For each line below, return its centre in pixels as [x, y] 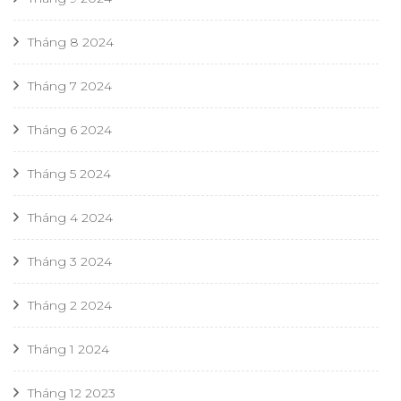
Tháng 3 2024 [70, 261]
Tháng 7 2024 [70, 86]
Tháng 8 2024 [71, 42]
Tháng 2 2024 [70, 305]
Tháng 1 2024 [68, 349]
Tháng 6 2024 [70, 130]
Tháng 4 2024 [70, 218]
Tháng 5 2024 [69, 174]
